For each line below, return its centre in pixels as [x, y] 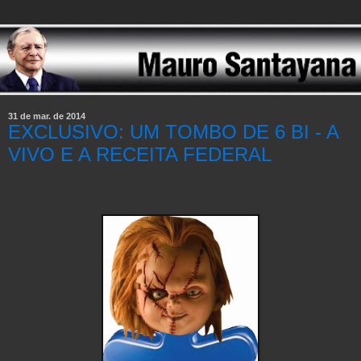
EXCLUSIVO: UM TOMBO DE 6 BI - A [173, 132]
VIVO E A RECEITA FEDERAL [140, 155]
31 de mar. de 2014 [47, 116]
